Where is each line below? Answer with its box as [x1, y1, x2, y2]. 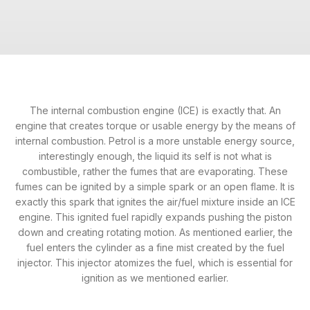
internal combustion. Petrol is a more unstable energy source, [15, 134, 295, 147]
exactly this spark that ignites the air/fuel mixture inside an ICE [15, 195, 295, 208]
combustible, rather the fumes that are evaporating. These [22, 165, 288, 177]
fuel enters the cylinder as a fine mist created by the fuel [26, 241, 284, 253]
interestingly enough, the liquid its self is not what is [38, 149, 272, 162]
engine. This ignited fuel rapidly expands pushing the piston [18, 210, 292, 223]
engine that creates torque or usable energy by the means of [15, 119, 295, 131]
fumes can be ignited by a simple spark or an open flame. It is [15, 180, 295, 192]
